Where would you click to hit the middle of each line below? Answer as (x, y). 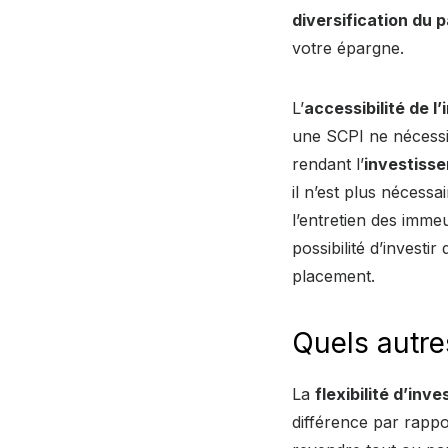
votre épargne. (348, 47)
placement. (333, 275)
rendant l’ (328, 163)
